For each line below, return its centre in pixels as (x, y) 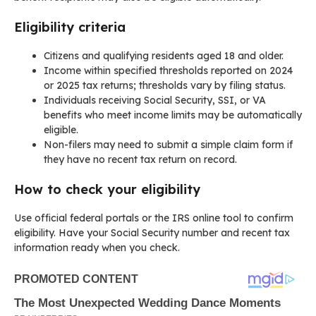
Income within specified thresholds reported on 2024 (168, 70)
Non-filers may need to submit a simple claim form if (168, 144)
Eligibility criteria (70, 27)
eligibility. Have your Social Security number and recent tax (152, 232)
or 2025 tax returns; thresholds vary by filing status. (165, 85)
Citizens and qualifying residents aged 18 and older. (164, 55)
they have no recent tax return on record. (140, 159)
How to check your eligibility (107, 189)
